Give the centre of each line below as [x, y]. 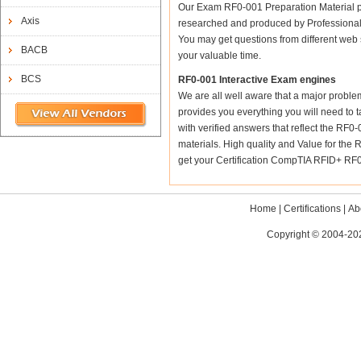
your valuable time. [220, 56]
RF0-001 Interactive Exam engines [257, 80]
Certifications [313, 209]
